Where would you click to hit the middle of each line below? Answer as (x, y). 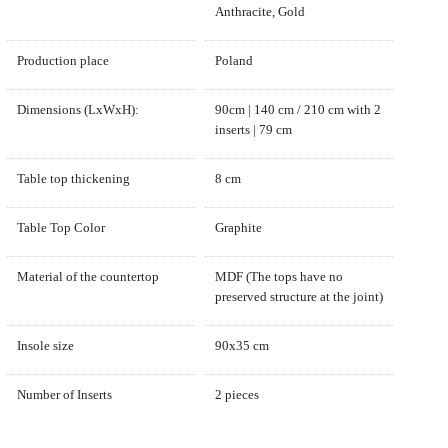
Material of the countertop (87, 277)
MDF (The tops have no (278, 277)
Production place (62, 61)
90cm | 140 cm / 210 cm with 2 (297, 110)
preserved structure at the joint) (298, 297)
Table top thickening (73, 179)
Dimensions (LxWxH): (77, 110)
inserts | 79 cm (253, 130)
